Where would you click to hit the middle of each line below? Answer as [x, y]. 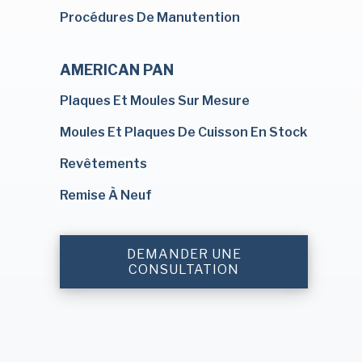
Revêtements [103, 164]
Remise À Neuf [106, 195]
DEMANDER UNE [184, 254]
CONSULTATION [184, 269]
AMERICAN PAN [117, 70]
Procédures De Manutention [150, 17]
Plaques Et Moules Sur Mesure [155, 101]
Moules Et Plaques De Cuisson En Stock [183, 132]
